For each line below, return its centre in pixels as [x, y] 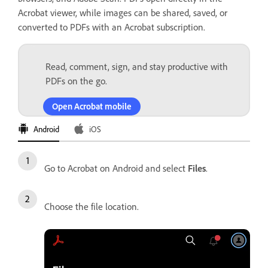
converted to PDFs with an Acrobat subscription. [112, 27]
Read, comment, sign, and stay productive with [137, 66]
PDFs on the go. [76, 81]
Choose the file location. [92, 206]
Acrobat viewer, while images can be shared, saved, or [123, 13]
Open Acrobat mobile [92, 106]
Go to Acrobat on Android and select [116, 168]
